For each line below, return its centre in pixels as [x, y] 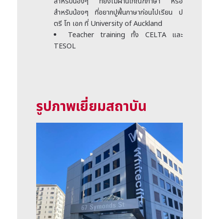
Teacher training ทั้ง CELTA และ [125, 35]
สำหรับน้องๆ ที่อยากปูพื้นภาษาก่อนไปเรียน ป [118, 12]
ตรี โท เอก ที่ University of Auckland [108, 23]
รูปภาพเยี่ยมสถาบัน [91, 107]
